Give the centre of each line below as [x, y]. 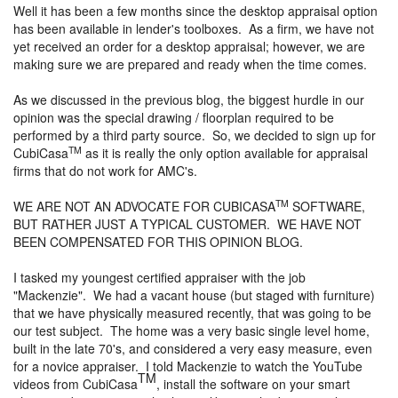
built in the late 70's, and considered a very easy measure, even [193, 349]
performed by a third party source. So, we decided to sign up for [195, 135]
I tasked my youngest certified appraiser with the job [159, 278]
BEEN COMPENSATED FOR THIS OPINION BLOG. [158, 242]
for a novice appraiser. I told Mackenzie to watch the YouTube [188, 366]
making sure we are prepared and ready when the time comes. [190, 64]
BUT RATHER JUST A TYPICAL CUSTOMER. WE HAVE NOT [187, 224]
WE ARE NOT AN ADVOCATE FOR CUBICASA [144, 207]
